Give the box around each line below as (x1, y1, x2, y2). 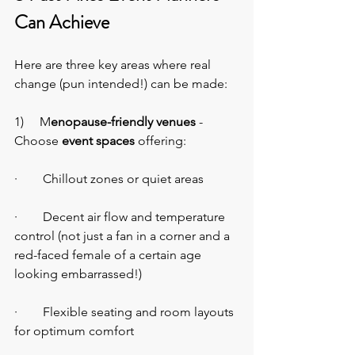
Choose (14, 133, 62, 149)
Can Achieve (14, 9, 109, 36)
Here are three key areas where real (14, 57, 214, 73)
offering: (135, 133, 186, 149)
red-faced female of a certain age (14, 247, 204, 263)
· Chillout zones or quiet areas (14, 171, 204, 187)
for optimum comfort (14, 323, 134, 339)
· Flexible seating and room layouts (14, 304, 237, 320)
